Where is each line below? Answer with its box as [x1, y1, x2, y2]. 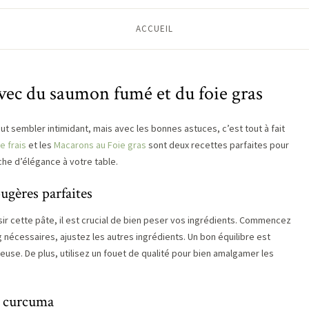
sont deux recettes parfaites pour [146, 139, 289, 151]
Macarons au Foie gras [54, 139, 146, 151]
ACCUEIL [136, 23, 173, 34]
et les [26, 139, 54, 151]
